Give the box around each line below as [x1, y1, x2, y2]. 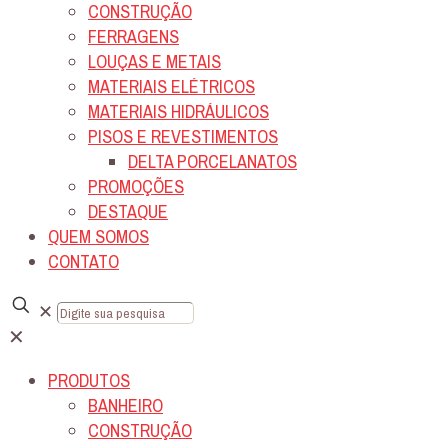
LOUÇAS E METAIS [88, 49, 221, 75]
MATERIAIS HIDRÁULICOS [88, 99, 269, 125]
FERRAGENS [88, 24, 179, 50]
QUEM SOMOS [48, 224, 149, 250]
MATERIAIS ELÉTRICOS [88, 74, 255, 100]
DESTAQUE [88, 199, 168, 225]
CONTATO [48, 249, 119, 275]
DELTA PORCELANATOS [128, 149, 297, 175]
